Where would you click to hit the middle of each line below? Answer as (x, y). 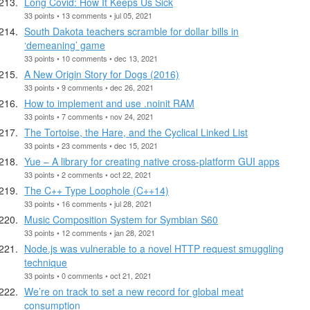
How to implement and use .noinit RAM (109, 103)
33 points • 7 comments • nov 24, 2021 (89, 116)
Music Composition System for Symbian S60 (121, 219)
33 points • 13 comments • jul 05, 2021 (88, 15)
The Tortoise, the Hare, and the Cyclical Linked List (136, 132)
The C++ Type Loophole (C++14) (97, 190)
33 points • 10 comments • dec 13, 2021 (91, 58)
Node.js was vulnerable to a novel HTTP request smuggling (154, 248)
